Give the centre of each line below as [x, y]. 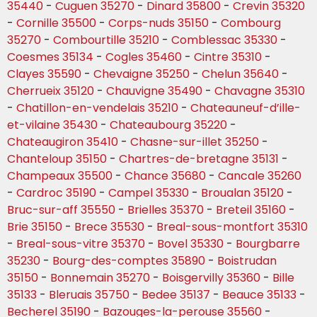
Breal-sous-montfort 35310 [232, 227]
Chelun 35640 [240, 74]
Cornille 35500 [56, 23]
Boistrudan [247, 261]
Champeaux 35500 [60, 176]
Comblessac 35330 [224, 40]
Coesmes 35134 [50, 57]
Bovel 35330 [190, 244]
